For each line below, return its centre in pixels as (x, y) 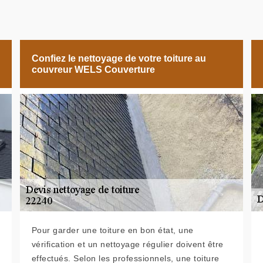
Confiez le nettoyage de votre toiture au (119, 58)
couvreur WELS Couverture (93, 70)
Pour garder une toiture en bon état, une (112, 230)
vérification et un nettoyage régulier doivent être (127, 244)
